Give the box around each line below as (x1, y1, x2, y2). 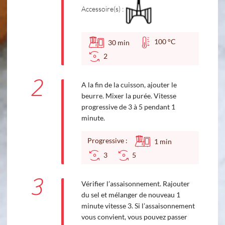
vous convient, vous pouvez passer (81, 212, 187, 221)
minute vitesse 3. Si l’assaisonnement (81, 201, 195, 210)
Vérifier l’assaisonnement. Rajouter (81, 179, 190, 188)
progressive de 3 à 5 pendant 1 (81, 102, 175, 111)
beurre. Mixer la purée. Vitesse (81, 91, 176, 100)
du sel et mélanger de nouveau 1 (81, 190, 180, 199)
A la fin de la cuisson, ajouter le (81, 80, 177, 89)
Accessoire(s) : (81, 5, 124, 14)
